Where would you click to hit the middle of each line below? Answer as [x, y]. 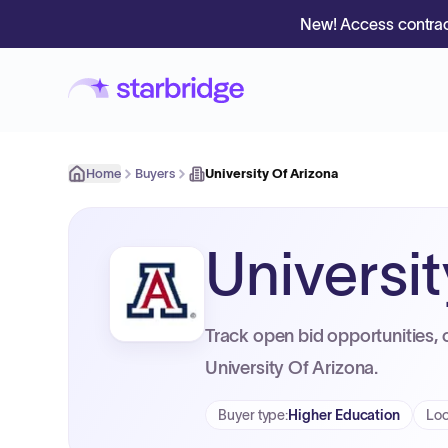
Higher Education [344, 415]
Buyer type [252, 415]
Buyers [155, 173]
